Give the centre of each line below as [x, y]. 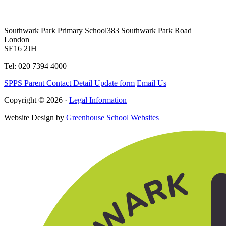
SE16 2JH [20, 48]
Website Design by [35, 117]
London [17, 39]
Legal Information [98, 100]
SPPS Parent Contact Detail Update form [69, 83]
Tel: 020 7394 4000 [35, 66]
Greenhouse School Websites [112, 117]
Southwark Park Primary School [55, 30]
